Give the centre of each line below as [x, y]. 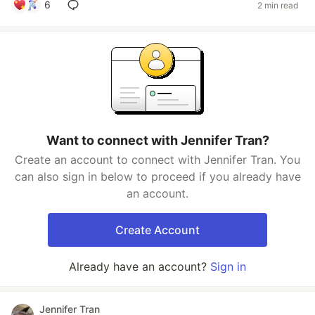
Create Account [157, 230]
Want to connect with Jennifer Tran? [157, 140]
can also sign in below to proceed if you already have [157, 176]
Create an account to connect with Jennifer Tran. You [157, 160]
